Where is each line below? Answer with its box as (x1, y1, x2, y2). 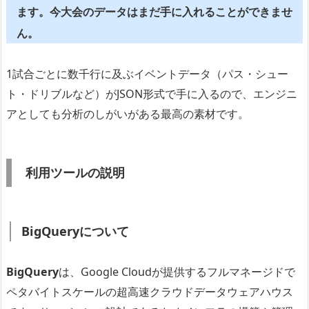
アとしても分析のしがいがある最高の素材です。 (6, 106, 249, 121)
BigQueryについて (21, 222, 129, 239)
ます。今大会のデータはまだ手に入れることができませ (17, 4, 292, 20)
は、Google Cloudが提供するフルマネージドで (59, 263, 295, 279)
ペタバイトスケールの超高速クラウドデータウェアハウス (6, 283, 293, 299)
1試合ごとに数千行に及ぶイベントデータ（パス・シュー (6, 66, 288, 81)
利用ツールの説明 (26, 163, 125, 181)
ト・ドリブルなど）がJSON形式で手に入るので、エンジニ (6, 86, 297, 101)
